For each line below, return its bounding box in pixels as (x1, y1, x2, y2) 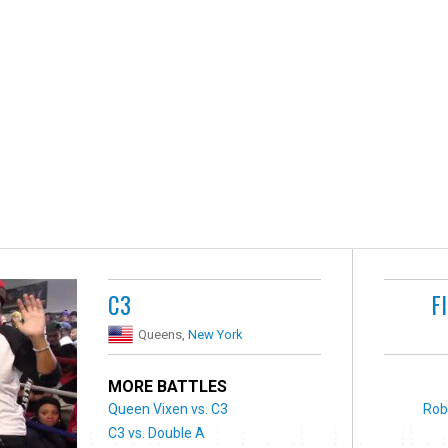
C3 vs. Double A (108, 424, 206, 441)
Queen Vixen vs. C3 (108, 400, 229, 417)
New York (188, 326, 244, 342)
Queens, (138, 326, 189, 342)
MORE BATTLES (108, 376, 228, 396)
